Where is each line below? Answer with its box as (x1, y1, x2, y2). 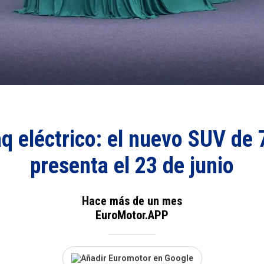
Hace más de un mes (82, 193, 182, 208)
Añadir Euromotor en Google (80, 253, 193, 263)
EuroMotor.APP (95, 207, 169, 222)
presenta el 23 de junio (30, 153, 234, 179)
